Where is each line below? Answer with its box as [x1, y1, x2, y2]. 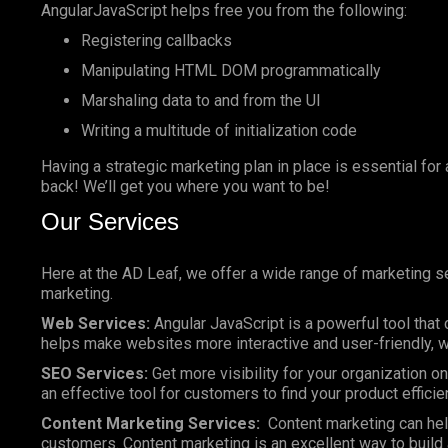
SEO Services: [40, 363, 148, 383]
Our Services [40, 207, 179, 235]
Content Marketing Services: [40, 413, 260, 433]
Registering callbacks [80, 30, 232, 50]
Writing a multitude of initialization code [80, 120, 357, 140]
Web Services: [40, 313, 150, 333]
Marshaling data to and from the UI [80, 90, 321, 110]
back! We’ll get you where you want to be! [40, 176, 334, 196]
